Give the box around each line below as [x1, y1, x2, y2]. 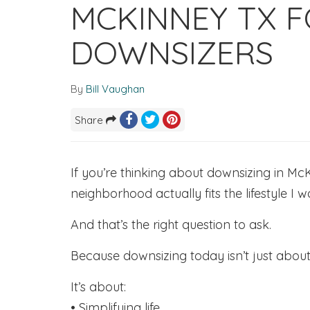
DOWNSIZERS [71, 33, 273, 73]
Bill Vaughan [86, 82, 145, 95]
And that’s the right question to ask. [71, 217, 271, 232]
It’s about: [71, 279, 126, 295]
